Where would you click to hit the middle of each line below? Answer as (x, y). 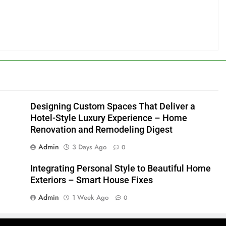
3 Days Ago (89, 147)
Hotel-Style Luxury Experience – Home (108, 118)
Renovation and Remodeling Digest (101, 130)
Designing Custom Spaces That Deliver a (112, 106)
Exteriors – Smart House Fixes (91, 180)
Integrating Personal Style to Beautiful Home (120, 168)
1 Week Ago (90, 197)
